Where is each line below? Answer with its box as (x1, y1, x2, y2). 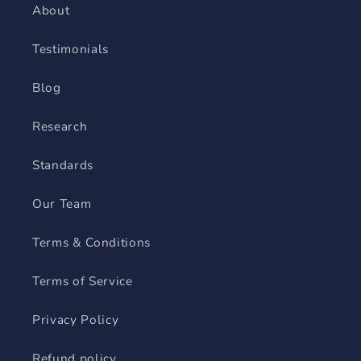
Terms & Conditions (32, 234, 151, 251)
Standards (32, 156, 93, 174)
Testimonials (32, 40, 109, 58)
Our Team (32, 195, 92, 213)
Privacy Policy (32, 311, 119, 329)
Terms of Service (32, 272, 133, 290)
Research (32, 118, 88, 135)
